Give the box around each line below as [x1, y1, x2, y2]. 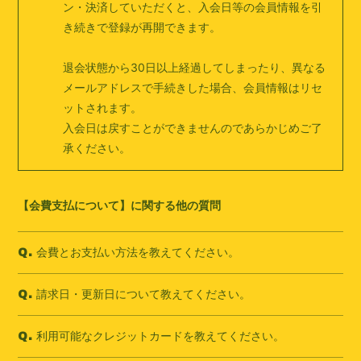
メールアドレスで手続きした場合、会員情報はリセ [63, 81, 323, 94]
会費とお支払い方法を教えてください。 [36, 245, 240, 259]
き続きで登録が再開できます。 [63, 20, 222, 34]
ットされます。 [63, 101, 143, 114]
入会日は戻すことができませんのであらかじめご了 [63, 121, 323, 135]
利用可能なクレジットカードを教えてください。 [36, 329, 285, 342]
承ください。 [63, 141, 131, 155]
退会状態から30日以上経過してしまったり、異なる [63, 60, 326, 74]
